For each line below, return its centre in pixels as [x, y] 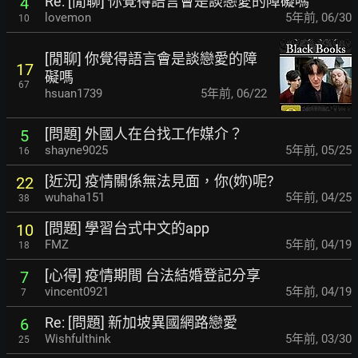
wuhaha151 [75, 198]
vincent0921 [77, 292]
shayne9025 [76, 151]
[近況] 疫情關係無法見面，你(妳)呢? [159, 181]
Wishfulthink [78, 339]
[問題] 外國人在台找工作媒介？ [144, 134]
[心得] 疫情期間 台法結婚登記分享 [153, 276]
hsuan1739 [74, 93]
